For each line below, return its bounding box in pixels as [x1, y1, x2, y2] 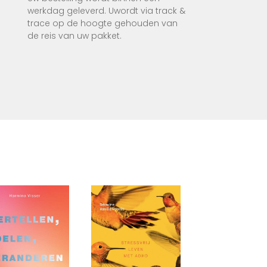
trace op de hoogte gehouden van [27, 17, 178, 30]
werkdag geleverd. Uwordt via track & [27, 5, 185, 17]
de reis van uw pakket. [27, 30, 122, 42]
